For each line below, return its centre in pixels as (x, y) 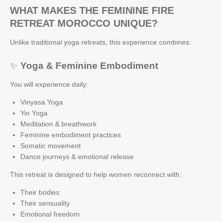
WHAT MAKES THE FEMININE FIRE (92, 10)
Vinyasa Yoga (42, 102)
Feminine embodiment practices (71, 135)
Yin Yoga (34, 113)
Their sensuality (45, 203)
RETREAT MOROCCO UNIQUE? (84, 23)
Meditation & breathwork (58, 124)
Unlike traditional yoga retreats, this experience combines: (101, 42)
